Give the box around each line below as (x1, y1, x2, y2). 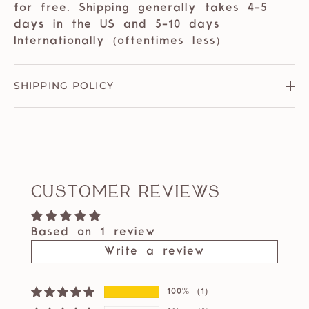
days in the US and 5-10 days (14, 19, 220, 31)
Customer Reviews (31, 181, 221, 203)
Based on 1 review (31, 227, 156, 239)
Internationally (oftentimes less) (14, 36, 220, 48)
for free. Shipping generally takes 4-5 (14, 3, 268, 14)
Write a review (104, 246, 205, 258)
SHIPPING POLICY (14, 79, 114, 92)
